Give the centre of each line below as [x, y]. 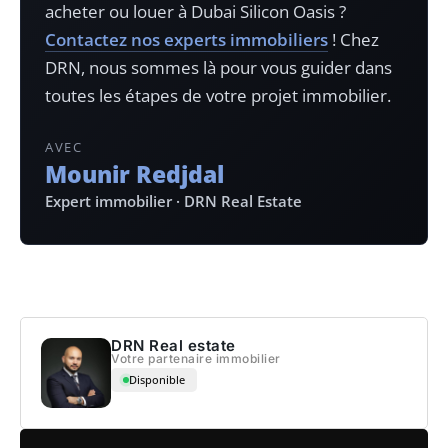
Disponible [157, 379]
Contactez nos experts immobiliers [186, 39]
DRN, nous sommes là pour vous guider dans [218, 67]
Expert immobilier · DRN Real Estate [173, 200]
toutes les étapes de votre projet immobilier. [218, 95]
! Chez [353, 39]
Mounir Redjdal [134, 173]
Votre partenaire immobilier [196, 358]
